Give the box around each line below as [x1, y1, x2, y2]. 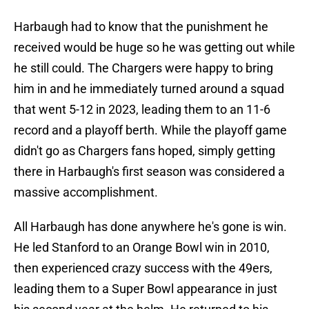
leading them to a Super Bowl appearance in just [14, 281, 277, 297]
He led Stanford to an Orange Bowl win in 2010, [14, 240, 270, 255]
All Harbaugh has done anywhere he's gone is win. [14, 219, 287, 235]
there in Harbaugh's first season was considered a [14, 164, 285, 179]
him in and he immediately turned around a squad [14, 81, 284, 97]
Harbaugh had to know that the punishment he [14, 19, 268, 34]
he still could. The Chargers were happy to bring [14, 61, 273, 76]
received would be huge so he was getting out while [14, 40, 295, 55]
